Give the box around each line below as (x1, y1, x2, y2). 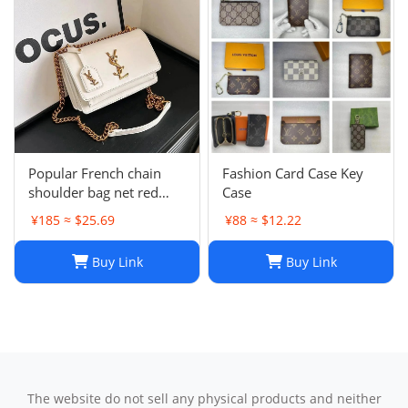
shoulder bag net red (28, 182, 158, 201)
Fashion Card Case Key (222, 163, 363, 182)
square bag (28, 220, 97, 240)
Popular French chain (28, 163, 161, 182)
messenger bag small (28, 201, 160, 220)
